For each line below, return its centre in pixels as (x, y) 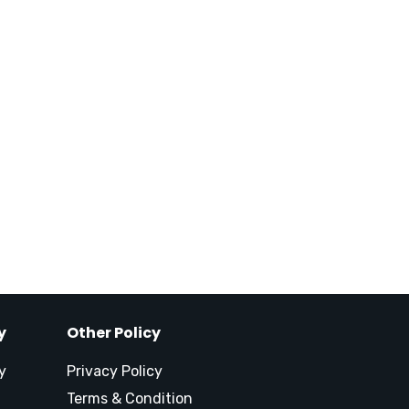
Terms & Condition (130, 399)
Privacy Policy (115, 371)
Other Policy (114, 333)
